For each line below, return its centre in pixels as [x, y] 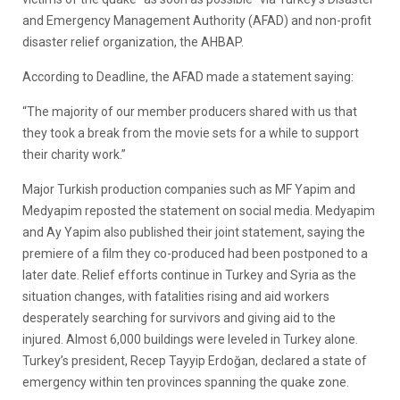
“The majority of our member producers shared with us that [190, 111]
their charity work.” [74, 154]
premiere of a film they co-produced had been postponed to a [195, 253]
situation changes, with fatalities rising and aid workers [176, 296]
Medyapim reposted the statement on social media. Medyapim [199, 210]
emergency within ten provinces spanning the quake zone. [186, 382]
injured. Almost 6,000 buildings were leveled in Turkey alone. [190, 339]
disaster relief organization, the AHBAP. [133, 42]
